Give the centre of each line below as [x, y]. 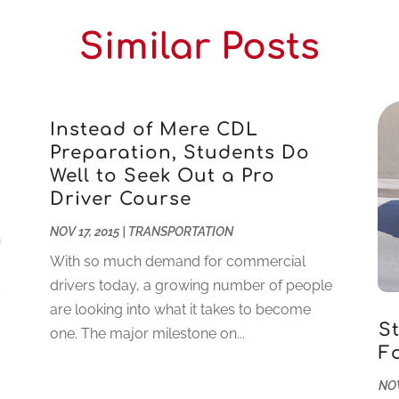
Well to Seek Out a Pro [162, 175]
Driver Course [120, 199]
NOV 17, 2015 [84, 231]
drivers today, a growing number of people [191, 285]
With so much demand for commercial [177, 261]
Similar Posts [199, 47]
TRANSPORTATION [180, 231]
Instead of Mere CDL [154, 129]
